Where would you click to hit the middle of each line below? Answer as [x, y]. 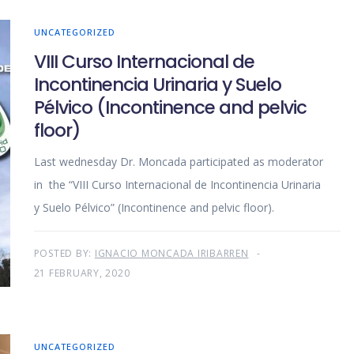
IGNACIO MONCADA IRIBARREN [171, 254]
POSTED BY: [64, 254]
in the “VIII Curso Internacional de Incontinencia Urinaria [177, 185]
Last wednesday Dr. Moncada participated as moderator [178, 162]
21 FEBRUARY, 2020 [82, 273]
